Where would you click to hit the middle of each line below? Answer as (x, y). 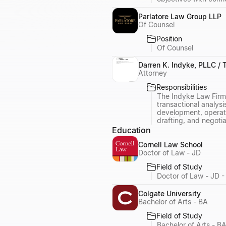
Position (169, 38)
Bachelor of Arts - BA (173, 201)
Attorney (153, 73)
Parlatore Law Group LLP (180, 16)
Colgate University (169, 193)
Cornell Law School (171, 145)
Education (131, 130)
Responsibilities (182, 87)
